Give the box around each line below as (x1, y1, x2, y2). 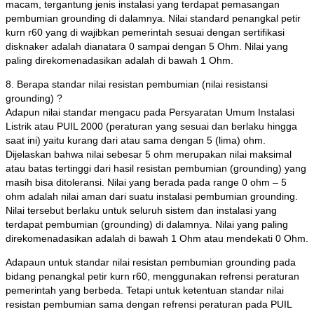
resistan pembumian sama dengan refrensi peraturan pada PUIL (6, 299, 292, 310)
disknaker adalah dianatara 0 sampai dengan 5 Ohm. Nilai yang (6, 41, 288, 53)
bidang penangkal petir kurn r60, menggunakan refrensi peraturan (6, 271, 299, 282)
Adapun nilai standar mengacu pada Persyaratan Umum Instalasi (6, 107, 294, 118)
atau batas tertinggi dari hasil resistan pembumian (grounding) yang (6, 163, 306, 175)
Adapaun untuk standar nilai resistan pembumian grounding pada (6, 257, 296, 268)
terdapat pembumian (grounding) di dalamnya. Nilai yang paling (6, 219, 288, 231)
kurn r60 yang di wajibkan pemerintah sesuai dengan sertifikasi (6, 27, 285, 39)
